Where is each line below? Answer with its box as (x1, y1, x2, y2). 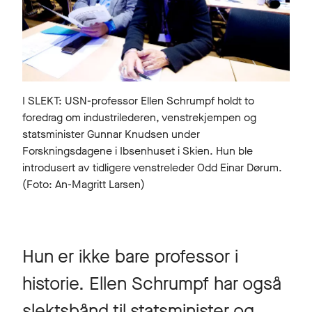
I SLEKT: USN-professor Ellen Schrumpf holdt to (22, 93, 254, 108)
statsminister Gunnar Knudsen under (22, 126, 200, 141)
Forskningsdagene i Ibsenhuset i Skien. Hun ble (22, 143, 253, 158)
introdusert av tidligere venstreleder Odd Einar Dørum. (22, 159, 282, 175)
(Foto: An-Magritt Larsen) (22, 176, 145, 192)
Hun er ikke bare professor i (22, 244, 238, 269)
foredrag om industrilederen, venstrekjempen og (22, 109, 256, 125)
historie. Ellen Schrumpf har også (22, 271, 281, 296)
